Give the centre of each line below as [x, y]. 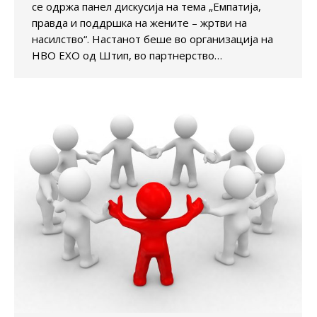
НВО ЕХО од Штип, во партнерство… [127, 55]
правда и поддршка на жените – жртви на [139, 22]
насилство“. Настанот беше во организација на [152, 39]
